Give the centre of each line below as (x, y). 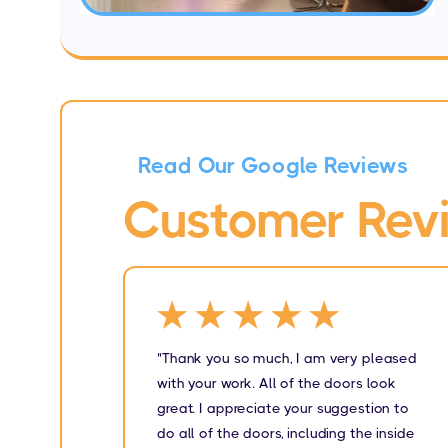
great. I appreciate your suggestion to (283, 407)
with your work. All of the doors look (277, 382)
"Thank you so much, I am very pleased (287, 357)
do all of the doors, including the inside (286, 432)
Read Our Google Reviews (273, 165)
